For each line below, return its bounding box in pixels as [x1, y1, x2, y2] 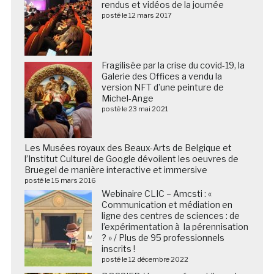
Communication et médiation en [101, 199, 232, 210]
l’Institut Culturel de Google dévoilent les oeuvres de [24, 153, 239, 164]
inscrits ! [101, 243, 135, 254]
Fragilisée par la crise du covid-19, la [101, 59, 245, 70]
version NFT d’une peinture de [101, 81, 224, 92]
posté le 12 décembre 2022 [101, 254, 188, 264]
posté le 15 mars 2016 [24, 176, 96, 185]
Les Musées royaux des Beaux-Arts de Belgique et [24, 142, 232, 153]
